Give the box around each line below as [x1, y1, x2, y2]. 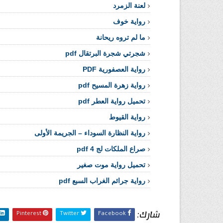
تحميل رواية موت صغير [77, 161, 145, 169]
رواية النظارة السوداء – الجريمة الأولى [34, 129, 145, 137]
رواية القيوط [109, 113, 145, 121]
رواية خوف [113, 17, 145, 25]
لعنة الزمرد [113, 1, 145, 9]
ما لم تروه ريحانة [96, 33, 145, 41]
